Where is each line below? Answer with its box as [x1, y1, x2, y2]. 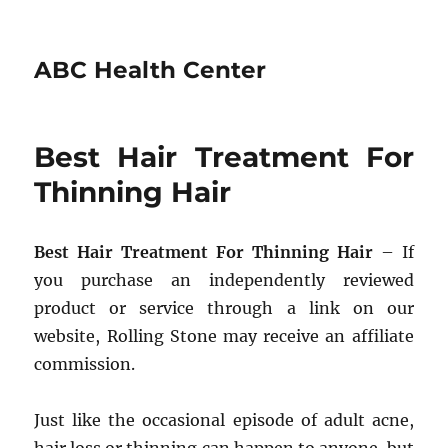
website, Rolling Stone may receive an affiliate [34, 326, 414, 346]
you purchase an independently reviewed [34, 270, 414, 290]
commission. [34, 354, 136, 374]
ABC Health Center [34, 56, 267, 84]
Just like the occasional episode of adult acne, [34, 410, 414, 430]
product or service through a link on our [34, 298, 414, 318]
